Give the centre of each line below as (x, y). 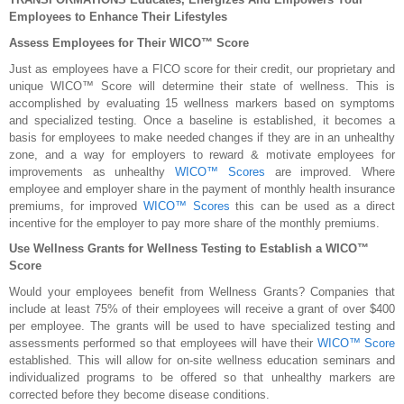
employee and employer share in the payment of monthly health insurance (202, 188)
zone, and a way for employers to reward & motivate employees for (202, 154)
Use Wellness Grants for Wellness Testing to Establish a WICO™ (189, 249)
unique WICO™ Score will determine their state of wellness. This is (202, 86)
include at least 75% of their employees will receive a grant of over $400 (202, 309)
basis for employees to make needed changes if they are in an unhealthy (202, 137)
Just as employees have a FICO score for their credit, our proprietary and (202, 69)
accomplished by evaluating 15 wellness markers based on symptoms (202, 103)
